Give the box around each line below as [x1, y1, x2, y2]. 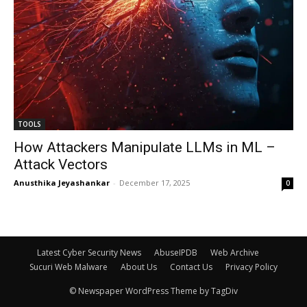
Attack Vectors [14, 156, 108, 173]
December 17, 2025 [119, 177, 190, 188]
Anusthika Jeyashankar [14, 177, 110, 188]
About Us [121, 261, 157, 273]
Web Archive [210, 247, 259, 258]
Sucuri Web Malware [29, 261, 108, 273]
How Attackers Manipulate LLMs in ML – [14, 139, 275, 156]
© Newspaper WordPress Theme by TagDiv [69, 285, 238, 297]
